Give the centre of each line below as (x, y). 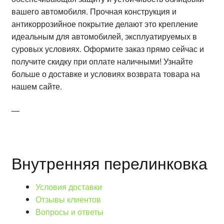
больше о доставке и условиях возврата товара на (105, 74)
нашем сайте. (36, 86)
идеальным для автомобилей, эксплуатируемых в (104, 36)
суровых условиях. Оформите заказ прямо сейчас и (107, 49)
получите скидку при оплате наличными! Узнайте (102, 61)
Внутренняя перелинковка (109, 163)
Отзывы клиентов (68, 199)
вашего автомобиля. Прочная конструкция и (94, 11)
